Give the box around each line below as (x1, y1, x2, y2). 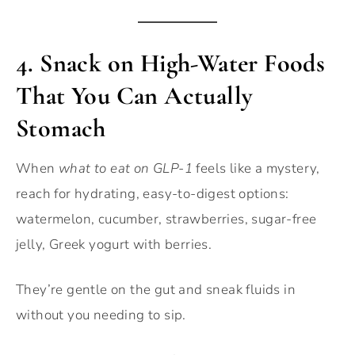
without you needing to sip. (16, 306, 186, 325)
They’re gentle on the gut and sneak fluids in (16, 281, 296, 300)
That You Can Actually (16, 80, 254, 112)
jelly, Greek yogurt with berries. (16, 235, 212, 254)
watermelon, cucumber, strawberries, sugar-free (16, 210, 317, 229)
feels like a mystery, (193, 159, 320, 178)
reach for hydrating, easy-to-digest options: (16, 185, 289, 204)
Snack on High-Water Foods (40, 48, 326, 79)
